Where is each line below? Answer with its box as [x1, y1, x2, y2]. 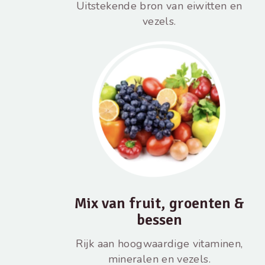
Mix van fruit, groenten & [74, 193, 244, 213]
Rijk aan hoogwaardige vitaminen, [76, 236, 243, 251]
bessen [136, 210, 182, 230]
